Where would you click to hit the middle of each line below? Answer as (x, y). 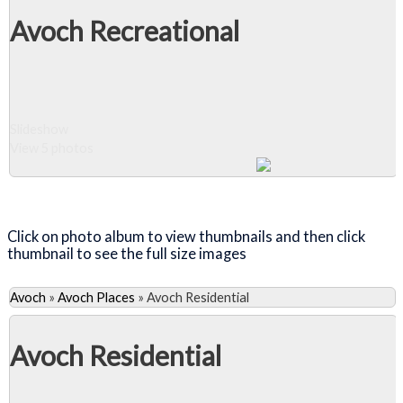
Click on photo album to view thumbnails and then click (186, 237)
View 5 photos (52, 148)
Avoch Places (96, 297)
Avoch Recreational (125, 31)
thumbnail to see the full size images (128, 254)
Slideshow (39, 130)
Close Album (91, 194)
